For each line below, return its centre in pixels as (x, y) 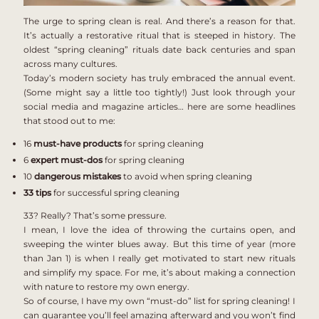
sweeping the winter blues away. (98, 244)
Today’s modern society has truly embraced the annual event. (159, 78)
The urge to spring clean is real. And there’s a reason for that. (159, 21)
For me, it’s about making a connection (210, 273)
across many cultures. (71, 64)
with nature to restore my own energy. (107, 287)
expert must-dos (67, 160)
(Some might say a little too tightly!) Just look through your (159, 93)
